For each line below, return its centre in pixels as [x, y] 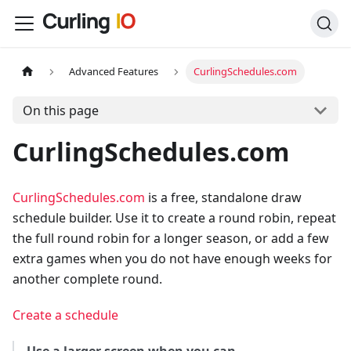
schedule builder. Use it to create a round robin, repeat [174, 218]
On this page [60, 110]
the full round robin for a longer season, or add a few [171, 238]
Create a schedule [65, 315]
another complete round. [87, 279]
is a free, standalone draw [223, 197]
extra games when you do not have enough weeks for [172, 259]
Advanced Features [114, 72]
